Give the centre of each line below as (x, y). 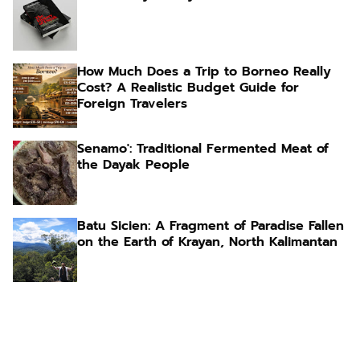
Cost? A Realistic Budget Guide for (188, 87)
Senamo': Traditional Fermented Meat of (203, 148)
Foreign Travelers (132, 103)
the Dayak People (133, 164)
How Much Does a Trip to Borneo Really (204, 71)
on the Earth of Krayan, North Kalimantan (207, 241)
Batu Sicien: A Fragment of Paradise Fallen (211, 225)
